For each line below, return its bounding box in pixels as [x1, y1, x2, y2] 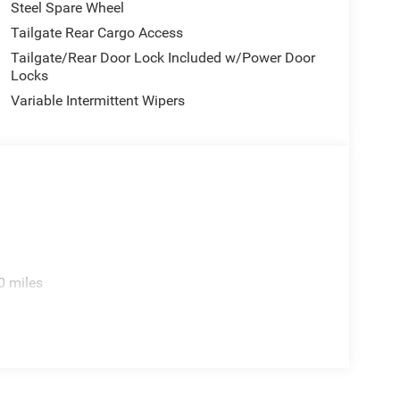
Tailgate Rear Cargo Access [10, 23, 183, 41]
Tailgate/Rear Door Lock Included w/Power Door [10, 48, 315, 66]
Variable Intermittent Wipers [10, 91, 185, 109]
